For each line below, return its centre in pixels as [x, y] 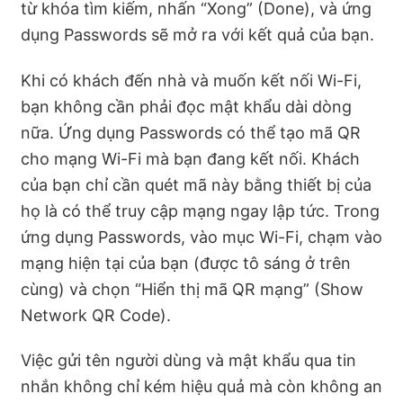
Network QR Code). [96, 315]
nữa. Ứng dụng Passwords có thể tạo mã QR [191, 132]
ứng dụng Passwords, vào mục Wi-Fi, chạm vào [201, 237]
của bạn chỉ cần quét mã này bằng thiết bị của [196, 184]
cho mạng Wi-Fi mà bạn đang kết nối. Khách [190, 158]
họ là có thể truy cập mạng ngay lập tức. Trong [200, 210]
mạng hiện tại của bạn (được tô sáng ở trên [186, 263]
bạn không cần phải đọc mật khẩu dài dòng [186, 106]
